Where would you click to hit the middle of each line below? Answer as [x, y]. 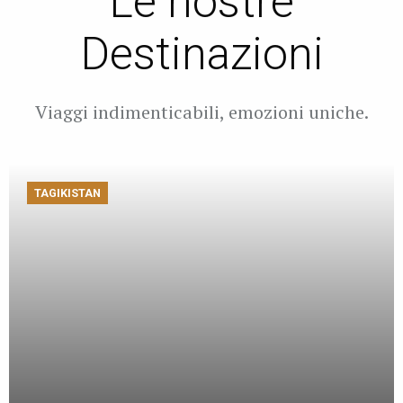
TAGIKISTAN [67, 193]
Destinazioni [201, 54]
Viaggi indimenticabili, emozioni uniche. [201, 112]
